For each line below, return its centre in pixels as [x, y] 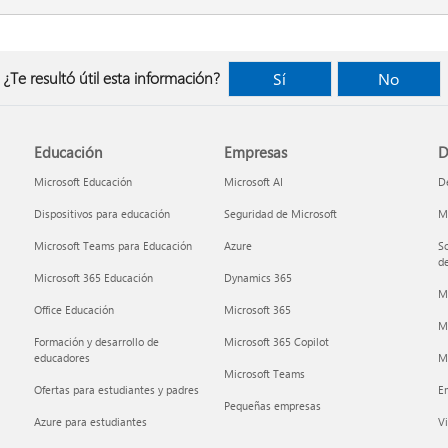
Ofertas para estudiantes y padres [117, 389]
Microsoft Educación [83, 181]
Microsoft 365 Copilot [276, 341]
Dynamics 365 [257, 277]
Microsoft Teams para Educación [113, 245]
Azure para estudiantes [91, 421]
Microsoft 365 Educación [94, 277]
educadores [62, 357]
